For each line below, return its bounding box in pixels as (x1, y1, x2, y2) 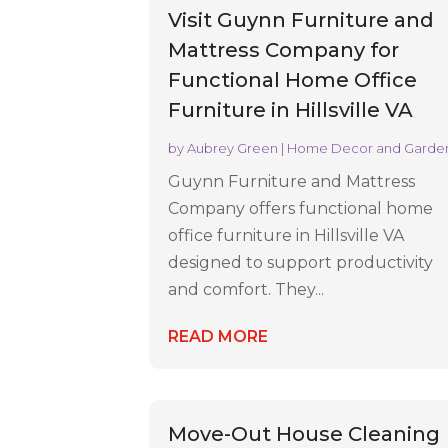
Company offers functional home (168, 198, 434, 218)
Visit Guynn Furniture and (168, 7, 435, 32)
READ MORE (168, 326, 269, 346)
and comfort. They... (168, 279, 325, 299)
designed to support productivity (168, 252, 434, 272)
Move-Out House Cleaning (168, 421, 441, 446)
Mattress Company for (168, 37, 400, 62)
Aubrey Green (187, 139, 279, 156)
